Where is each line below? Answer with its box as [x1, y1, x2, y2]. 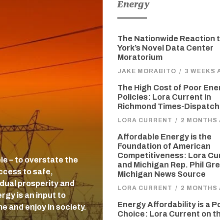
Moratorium [117, 53, 163, 61]
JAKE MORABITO [117, 68, 176, 75]
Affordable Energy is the [117, 133, 212, 141]
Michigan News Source [117, 170, 206, 178]
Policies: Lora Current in [117, 93, 211, 101]
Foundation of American [117, 142, 211, 150]
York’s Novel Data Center [117, 44, 214, 52]
